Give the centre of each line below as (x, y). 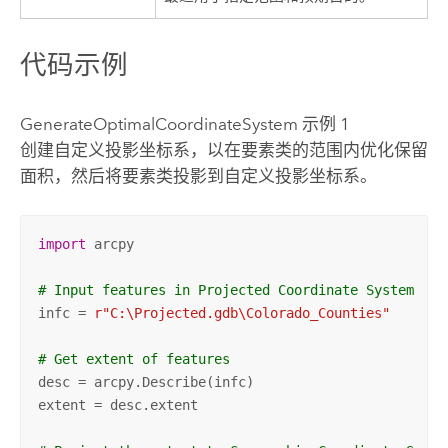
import (61, 243)
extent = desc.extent (117, 404)
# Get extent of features (133, 358)
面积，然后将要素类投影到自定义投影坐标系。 (198, 175)
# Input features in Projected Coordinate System (225, 289)
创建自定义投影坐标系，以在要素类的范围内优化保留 (223, 149)
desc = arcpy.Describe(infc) (145, 381)
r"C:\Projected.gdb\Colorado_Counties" (241, 312)
